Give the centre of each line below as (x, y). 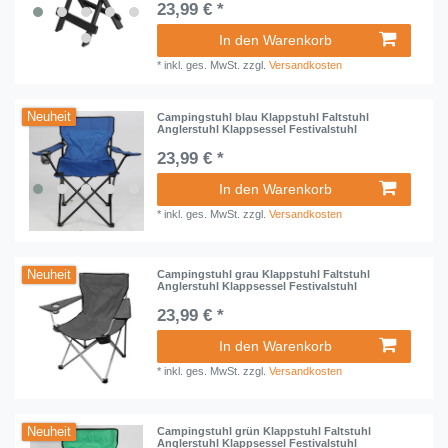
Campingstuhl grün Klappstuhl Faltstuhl (264, 431)
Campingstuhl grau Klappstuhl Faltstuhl (264, 273)
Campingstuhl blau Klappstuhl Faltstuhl (263, 116)
